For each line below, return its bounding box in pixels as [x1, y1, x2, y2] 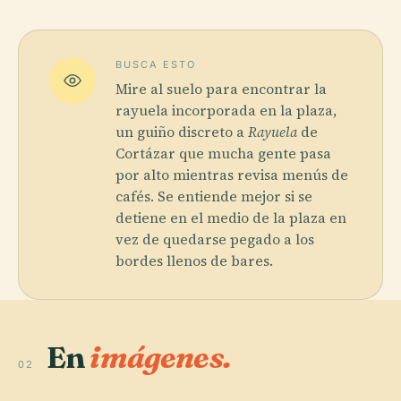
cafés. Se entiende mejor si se [115, 186, 312, 206]
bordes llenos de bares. [115, 251, 273, 270]
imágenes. [90, 337, 231, 376]
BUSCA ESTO [115, 57, 196, 71]
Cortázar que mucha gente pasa [115, 143, 331, 163]
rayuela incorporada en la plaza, [115, 100, 337, 120]
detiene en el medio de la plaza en [115, 208, 346, 227]
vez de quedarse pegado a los [115, 229, 314, 249]
